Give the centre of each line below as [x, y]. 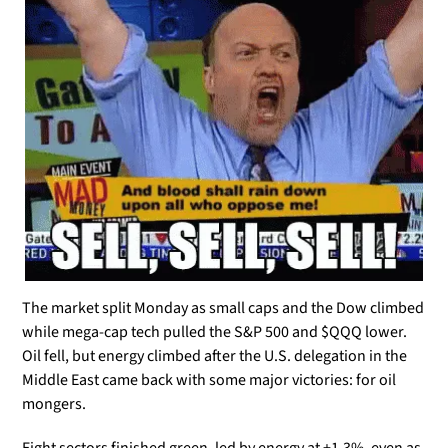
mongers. [54, 404]
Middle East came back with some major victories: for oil [209, 380]
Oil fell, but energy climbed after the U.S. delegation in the [214, 356]
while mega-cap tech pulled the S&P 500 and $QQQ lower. [214, 332]
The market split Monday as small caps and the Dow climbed [223, 308]
